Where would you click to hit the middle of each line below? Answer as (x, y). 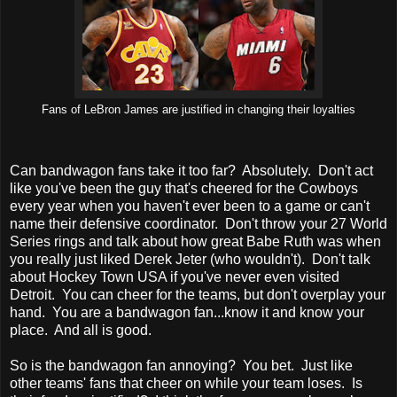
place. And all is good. (81, 331)
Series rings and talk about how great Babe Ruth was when (195, 242)
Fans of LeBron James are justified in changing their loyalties (198, 109)
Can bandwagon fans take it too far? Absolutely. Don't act (191, 171)
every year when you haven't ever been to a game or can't (190, 206)
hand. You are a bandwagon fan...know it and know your (187, 313)
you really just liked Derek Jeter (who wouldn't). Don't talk (190, 260)
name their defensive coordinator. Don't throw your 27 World (198, 224)
